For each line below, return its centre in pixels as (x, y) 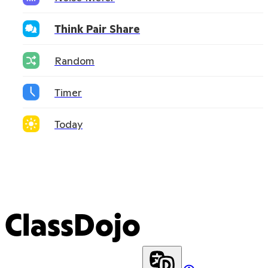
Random (74, 60)
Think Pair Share (97, 29)
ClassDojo (73, 228)
